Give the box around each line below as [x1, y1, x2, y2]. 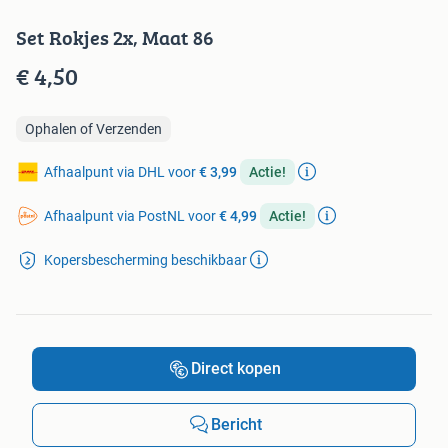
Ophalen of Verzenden [25, 121, 162, 138]
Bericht [210, 415, 262, 435]
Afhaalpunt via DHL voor [44, 164, 199, 181]
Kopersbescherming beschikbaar [44, 252, 247, 269]
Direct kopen [191, 359, 281, 379]
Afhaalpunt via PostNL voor [44, 208, 219, 225]
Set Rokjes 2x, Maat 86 [16, 23, 214, 53]
